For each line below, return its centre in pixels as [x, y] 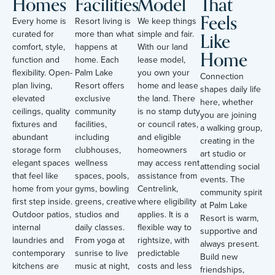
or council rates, [168, 124]
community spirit [231, 192]
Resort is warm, [229, 218]
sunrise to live [102, 253]
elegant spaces [41, 163]
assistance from [167, 176]
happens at [96, 47]
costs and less [165, 266]
